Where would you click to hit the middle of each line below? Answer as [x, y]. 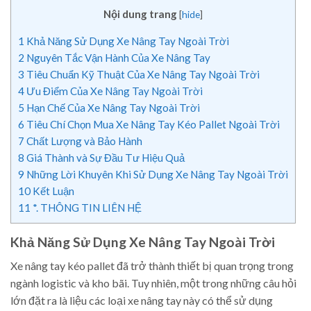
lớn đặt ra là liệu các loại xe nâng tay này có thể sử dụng [142, 301]
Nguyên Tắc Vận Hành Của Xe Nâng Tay [117, 57]
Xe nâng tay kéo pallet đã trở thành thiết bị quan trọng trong [152, 266]
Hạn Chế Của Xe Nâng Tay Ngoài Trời [112, 107]
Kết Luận [52, 191]
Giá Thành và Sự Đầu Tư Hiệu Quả [104, 157]
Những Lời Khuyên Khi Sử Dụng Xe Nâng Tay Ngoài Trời [156, 174]
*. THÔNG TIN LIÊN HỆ [86, 207]
